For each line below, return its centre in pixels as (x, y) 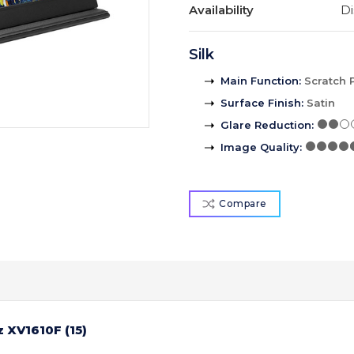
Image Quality (260, 147)
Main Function (260, 81)
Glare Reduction (266, 125)
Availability (221, 10)
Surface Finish (261, 103)
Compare (243, 204)
